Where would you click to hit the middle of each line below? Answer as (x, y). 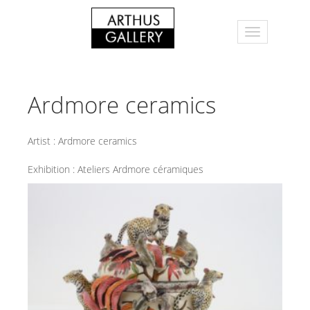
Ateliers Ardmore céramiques (140, 169)
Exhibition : (53, 169)
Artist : (43, 141)
